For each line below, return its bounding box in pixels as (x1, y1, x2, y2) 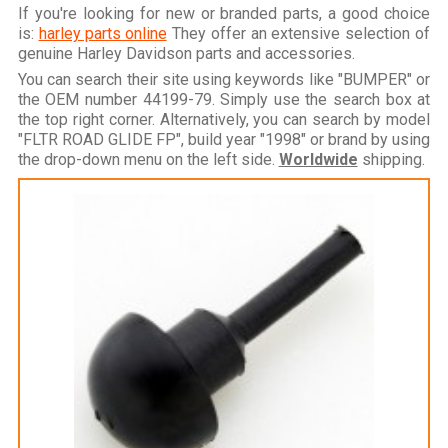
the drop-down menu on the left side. (17, 149, 279, 169)
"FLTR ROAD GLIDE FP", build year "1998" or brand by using (17, 129, 431, 149)
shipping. (357, 149, 425, 169)
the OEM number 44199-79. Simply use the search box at (17, 89, 431, 109)
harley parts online (38, 23, 167, 43)
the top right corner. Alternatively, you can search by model (17, 109, 431, 129)
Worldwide (278, 149, 358, 169)
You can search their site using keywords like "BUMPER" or (17, 69, 431, 89)
